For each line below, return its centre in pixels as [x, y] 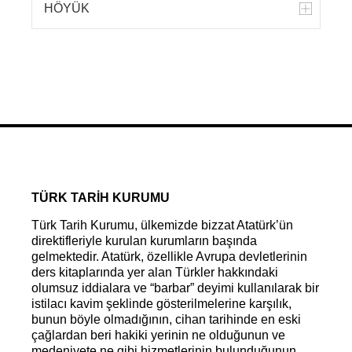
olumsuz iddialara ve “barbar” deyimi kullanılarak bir [175, 288]
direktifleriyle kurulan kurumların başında [144, 241]
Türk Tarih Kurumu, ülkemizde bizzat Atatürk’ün [162, 225]
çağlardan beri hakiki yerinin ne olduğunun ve [158, 335]
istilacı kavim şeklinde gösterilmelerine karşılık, [161, 304]
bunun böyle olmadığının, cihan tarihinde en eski [166, 319]
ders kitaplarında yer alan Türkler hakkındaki [155, 272]
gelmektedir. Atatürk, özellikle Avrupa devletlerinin [169, 257]
